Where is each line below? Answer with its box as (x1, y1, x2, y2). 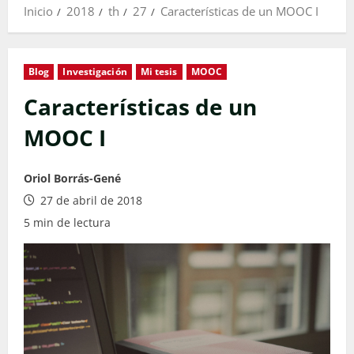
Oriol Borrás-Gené (24, 171, 121, 186)
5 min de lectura (24, 215, 111, 231)
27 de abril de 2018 (37, 193, 142, 209)
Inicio (24, 3, 53, 20)
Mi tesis (140, 65, 178, 79)
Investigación (62, 65, 127, 79)
